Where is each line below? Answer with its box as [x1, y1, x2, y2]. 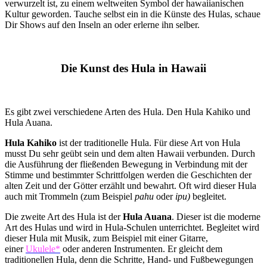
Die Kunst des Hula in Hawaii [61, 61, 206, 74]
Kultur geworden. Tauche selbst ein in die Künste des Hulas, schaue [5, 9, 260, 20]
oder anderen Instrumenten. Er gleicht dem [60, 243, 222, 254]
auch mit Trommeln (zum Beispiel [5, 191, 135, 201]
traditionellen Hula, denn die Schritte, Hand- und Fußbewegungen [5, 254, 253, 265]
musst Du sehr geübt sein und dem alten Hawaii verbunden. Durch [5, 148, 255, 159]
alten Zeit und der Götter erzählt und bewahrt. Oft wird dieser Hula [5, 180, 256, 191]
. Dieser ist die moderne [172, 211, 260, 222]
